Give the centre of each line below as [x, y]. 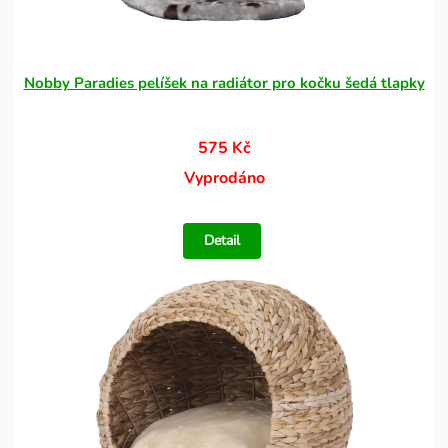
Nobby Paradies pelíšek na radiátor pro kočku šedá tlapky [224, 83]
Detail [222, 240]
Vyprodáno [224, 178]
